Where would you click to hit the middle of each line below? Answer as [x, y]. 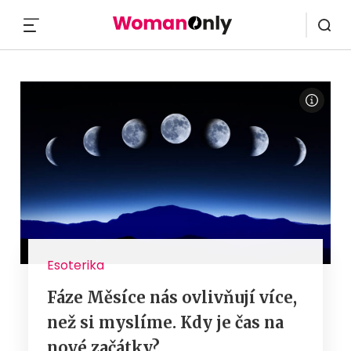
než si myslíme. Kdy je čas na [165, 322]
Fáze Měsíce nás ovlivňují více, [172, 297]
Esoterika [76, 265]
